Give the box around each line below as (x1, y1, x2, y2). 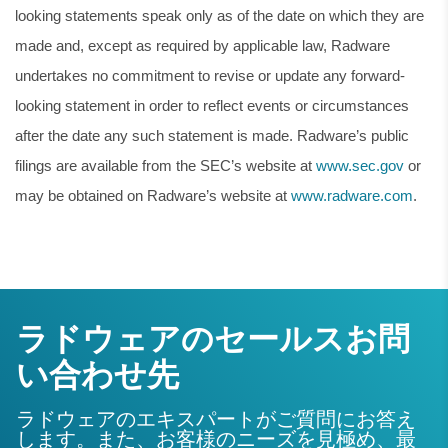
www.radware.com (291, 187, 413, 204)
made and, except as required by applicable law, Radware (15, 37, 390, 54)
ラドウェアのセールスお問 (16, 321, 410, 357)
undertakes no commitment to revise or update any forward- (15, 67, 405, 84)
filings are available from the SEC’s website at (15, 157, 316, 174)
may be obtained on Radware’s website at (15, 187, 291, 204)
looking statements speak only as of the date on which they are (15, 7, 424, 24)
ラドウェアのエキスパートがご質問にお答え (16, 408, 416, 430)
